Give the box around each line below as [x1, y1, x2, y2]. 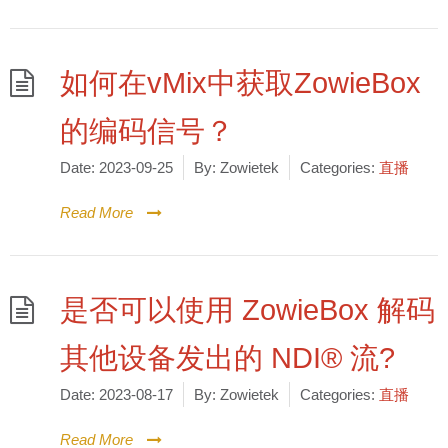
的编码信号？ [60, 115, 234, 147]
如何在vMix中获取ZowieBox [60, 67, 421, 99]
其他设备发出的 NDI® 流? [60, 342, 395, 374]
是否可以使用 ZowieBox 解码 [60, 294, 435, 326]
